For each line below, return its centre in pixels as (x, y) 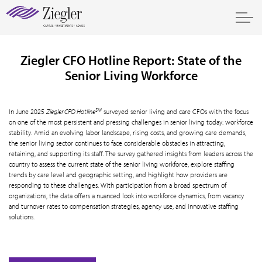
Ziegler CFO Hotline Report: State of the (131, 60)
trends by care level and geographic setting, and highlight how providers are (118, 175)
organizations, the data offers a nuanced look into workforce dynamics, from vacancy (126, 196)
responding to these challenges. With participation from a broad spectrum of (118, 185)
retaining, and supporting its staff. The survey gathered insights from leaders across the (131, 154)
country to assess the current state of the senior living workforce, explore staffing (122, 164)
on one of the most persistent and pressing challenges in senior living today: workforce (131, 122)
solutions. (22, 217)
